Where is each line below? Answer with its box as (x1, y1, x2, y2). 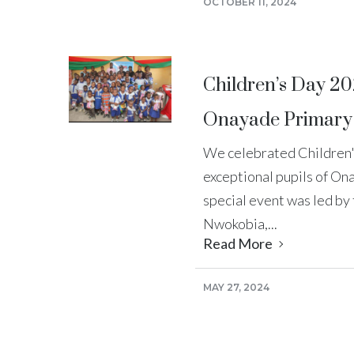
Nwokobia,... (203, 214, 277, 232)
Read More (203, 234, 275, 252)
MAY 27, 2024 (203, 281, 269, 293)
